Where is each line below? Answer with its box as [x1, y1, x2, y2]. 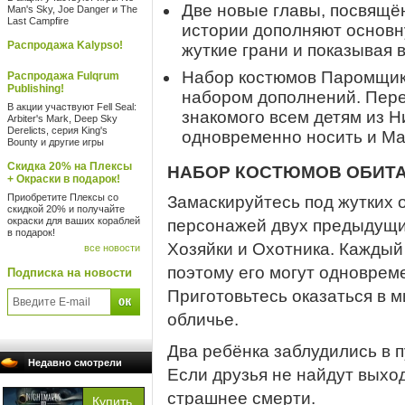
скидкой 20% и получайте [7, 203, 125, 214]
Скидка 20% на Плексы [7, 160, 132, 173]
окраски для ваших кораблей [7, 215, 140, 226]
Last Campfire [7, 15, 69, 26]
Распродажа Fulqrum [7, 70, 119, 82]
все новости [84, 242, 140, 253]
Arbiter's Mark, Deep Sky [7, 113, 118, 124]
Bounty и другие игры [7, 137, 104, 147]
